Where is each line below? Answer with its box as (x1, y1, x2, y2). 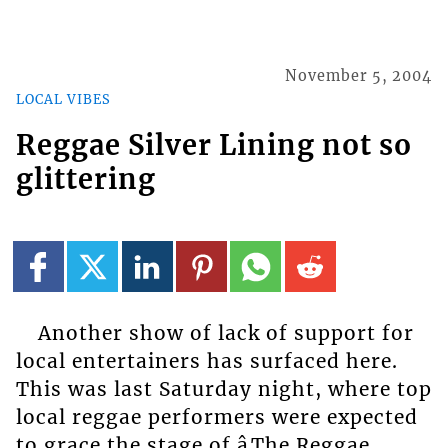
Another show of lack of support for (37, 321, 414, 346)
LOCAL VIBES (15, 90, 111, 107)
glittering (15, 161, 156, 196)
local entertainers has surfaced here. (15, 349, 398, 374)
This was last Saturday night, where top (15, 377, 432, 402)
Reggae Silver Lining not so (15, 127, 412, 162)
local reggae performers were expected (15, 405, 418, 430)
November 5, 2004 (285, 67, 433, 86)
